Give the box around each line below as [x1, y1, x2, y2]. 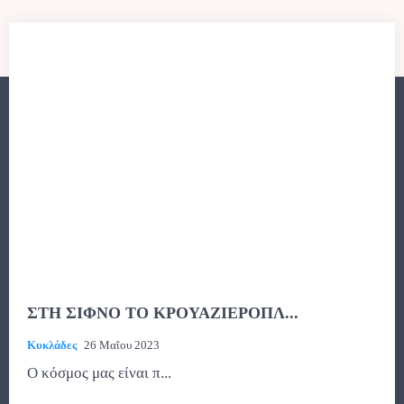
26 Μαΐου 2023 [84, 337, 160, 352]
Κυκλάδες [27, 337, 77, 352]
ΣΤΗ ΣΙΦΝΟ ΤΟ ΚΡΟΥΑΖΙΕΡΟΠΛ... [27, 303, 298, 322]
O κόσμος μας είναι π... [27, 363, 171, 381]
